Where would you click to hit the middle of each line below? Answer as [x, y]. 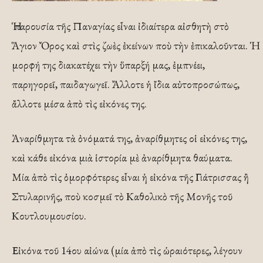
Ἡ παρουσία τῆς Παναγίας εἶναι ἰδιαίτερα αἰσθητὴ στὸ [120, 26]
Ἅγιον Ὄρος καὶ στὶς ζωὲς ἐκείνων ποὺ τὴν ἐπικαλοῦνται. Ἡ [131, 45]
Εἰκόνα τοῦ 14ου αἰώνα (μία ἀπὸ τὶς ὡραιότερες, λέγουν [127, 250]
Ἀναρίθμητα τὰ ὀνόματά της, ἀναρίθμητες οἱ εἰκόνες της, [129, 138]
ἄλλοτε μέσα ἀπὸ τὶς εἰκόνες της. [79, 104]
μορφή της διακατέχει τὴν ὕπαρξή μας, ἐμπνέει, [108, 65]
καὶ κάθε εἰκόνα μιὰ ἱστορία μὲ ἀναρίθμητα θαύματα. [122, 158]
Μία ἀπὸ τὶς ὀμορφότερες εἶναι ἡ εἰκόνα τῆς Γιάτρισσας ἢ [130, 177]
